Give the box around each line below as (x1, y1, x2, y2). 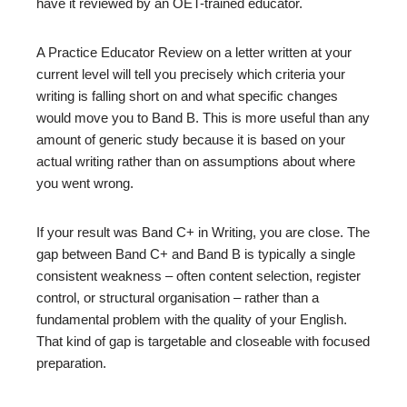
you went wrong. (36, 175, 134, 191)
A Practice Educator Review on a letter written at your (36, 45, 352, 60)
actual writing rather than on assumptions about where (36, 154, 355, 169)
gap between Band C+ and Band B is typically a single (36, 246, 355, 262)
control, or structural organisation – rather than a (36, 290, 319, 305)
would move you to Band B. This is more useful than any (36, 110, 370, 125)
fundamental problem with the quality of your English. (36, 312, 347, 327)
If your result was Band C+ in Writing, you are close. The (36, 224, 370, 240)
